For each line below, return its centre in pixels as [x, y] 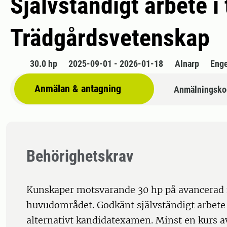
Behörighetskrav [80, 156]
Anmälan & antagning [78, 89]
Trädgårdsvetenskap [110, 38]
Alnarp [187, 64]
